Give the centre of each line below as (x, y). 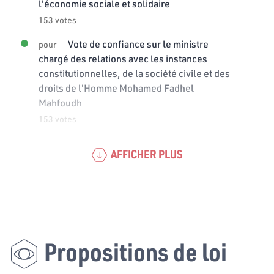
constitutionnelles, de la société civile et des (134, 73)
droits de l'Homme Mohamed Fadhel (116, 87)
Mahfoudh (60, 102)
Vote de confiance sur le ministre (137, 43)
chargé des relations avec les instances (123, 58)
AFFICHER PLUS (146, 154)
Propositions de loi (135, 251)
